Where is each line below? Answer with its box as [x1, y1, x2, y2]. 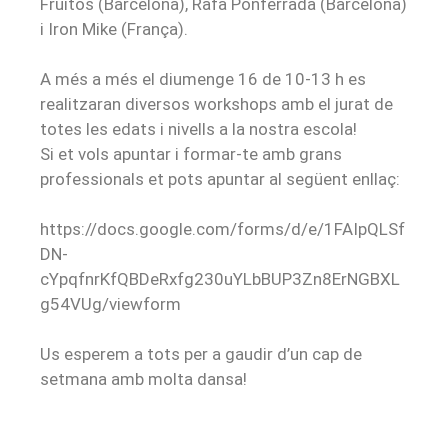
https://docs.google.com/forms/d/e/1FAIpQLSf [40, 219, 405, 240]
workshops [194, 94, 277, 115]
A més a [40, 69, 105, 90]
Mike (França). [78, 18, 188, 39]
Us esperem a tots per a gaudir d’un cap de [40, 344, 362, 365]
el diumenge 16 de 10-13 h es [138, 69, 366, 90]
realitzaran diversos [40, 94, 194, 115]
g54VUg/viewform [40, 294, 181, 315]
